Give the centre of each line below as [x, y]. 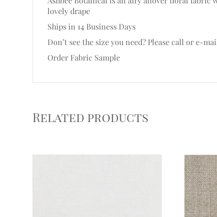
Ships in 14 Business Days [92, 26]
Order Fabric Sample [84, 57]
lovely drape [69, 11]
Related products [91, 117]
